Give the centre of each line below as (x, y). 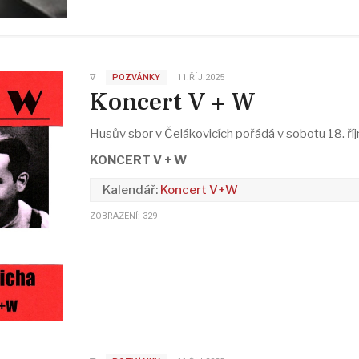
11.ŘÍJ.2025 (200, 77)
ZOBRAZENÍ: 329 (123, 216)
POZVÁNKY (136, 77)
